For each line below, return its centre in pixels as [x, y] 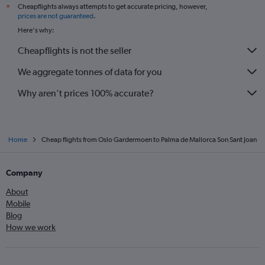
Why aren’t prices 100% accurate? [86, 93]
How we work [31, 227]
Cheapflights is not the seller [75, 50]
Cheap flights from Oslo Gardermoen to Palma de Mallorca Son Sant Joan [149, 140]
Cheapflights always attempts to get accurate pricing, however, [113, 7]
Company [24, 173]
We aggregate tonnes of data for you [90, 72]
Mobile [18, 203]
